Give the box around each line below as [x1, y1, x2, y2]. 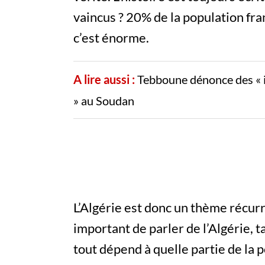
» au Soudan [73, 93, 134, 108]
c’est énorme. [73, 30, 149, 46]
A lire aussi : [73, 72, 135, 87]
